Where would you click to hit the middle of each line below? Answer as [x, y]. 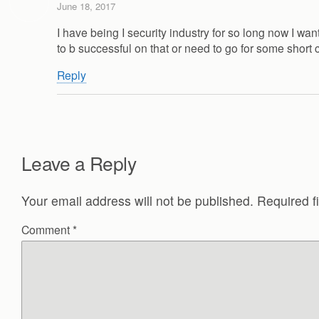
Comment [47, 230]
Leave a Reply [79, 162]
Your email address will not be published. [137, 200]
